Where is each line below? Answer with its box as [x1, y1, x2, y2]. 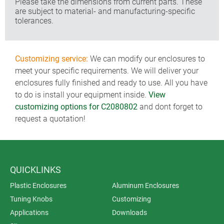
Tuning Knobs [10, 195, 52, 203]
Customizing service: [15, 54, 88, 63]
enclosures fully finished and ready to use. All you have [15, 78, 207, 87]
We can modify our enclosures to [88, 54, 205, 63]
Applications [10, 208, 48, 216]
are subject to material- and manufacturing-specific [15, 6, 195, 16]
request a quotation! [15, 114, 85, 123]
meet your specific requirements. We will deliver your [15, 66, 198, 75]
